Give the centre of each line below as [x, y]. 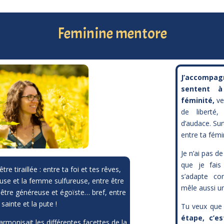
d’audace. [197, 123]
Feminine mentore [112, 34]
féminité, [198, 100]
